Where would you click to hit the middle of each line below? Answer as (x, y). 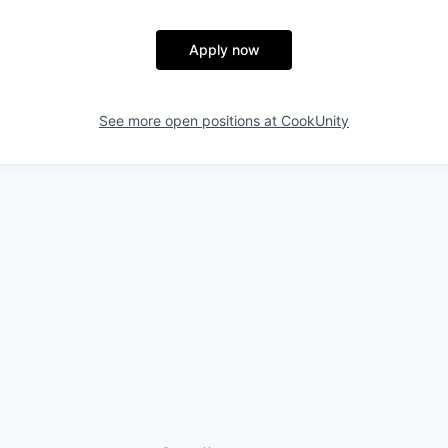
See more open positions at (190, 121)
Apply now (224, 50)
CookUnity (315, 121)
